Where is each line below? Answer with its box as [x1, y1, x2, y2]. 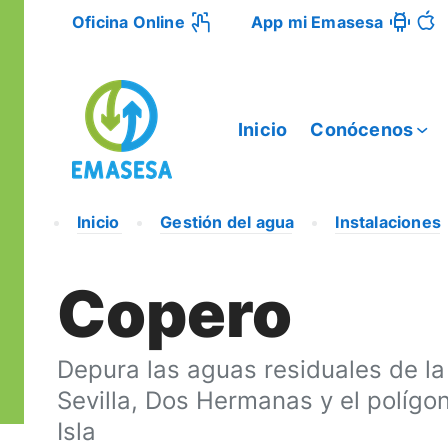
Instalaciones [335, 212, 442, 232]
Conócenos [310, 118, 414, 140]
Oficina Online [72, 12, 185, 32]
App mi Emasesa [250, 12, 384, 32]
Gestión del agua [160, 212, 295, 232]
